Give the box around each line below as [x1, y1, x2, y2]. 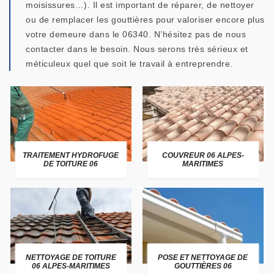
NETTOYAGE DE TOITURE [25, 253, 116, 262]
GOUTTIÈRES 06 [174, 261, 232, 270]
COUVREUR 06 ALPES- [161, 151, 244, 160]
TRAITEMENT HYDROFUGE [23, 151, 119, 160]
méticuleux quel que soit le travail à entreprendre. [26, 59, 233, 68]
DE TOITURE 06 [43, 160, 98, 169]
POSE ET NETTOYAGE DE [158, 253, 248, 262]
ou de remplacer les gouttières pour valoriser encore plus [26, 15, 265, 24]
